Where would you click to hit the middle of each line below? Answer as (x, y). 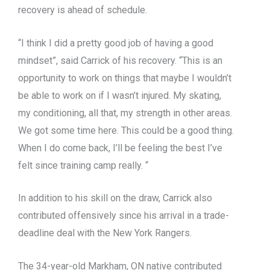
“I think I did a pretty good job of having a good (116, 43)
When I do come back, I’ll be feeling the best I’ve (120, 148)
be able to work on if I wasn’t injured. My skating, (120, 95)
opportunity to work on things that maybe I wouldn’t (125, 78)
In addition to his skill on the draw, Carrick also (115, 198)
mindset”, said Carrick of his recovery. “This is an (120, 60)
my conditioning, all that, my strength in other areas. (125, 113)
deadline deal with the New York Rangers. (106, 233)
